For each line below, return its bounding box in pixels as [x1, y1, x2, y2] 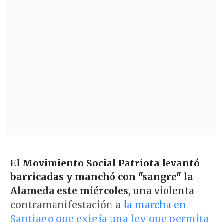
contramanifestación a [10, 199, 123, 211]
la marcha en [123, 199, 186, 211]
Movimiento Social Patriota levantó [22, 157, 200, 169]
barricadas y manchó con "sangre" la [10, 171, 193, 183]
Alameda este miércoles [10, 185, 128, 197]
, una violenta [128, 185, 194, 197]
